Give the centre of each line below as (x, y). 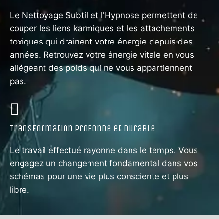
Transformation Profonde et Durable (83, 129)
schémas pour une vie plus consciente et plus (99, 177)
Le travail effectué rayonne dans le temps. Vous (104, 150)
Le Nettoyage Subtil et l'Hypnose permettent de (104, 15)
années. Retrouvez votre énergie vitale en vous (102, 55)
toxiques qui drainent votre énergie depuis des (101, 42)
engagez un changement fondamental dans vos (104, 164)
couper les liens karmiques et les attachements (102, 29)
